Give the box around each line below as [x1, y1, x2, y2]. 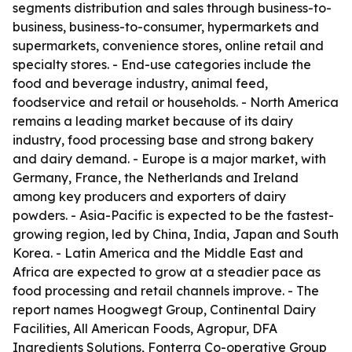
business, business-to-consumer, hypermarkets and [13, 19, 319, 35]
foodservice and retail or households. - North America [13, 94, 339, 110]
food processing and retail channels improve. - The [13, 283, 319, 299]
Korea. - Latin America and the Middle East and [13, 245, 303, 261]
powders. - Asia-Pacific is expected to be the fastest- [13, 207, 334, 223]
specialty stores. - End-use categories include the [13, 57, 311, 72]
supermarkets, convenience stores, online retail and [13, 38, 324, 53]
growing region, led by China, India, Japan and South [13, 226, 339, 242]
